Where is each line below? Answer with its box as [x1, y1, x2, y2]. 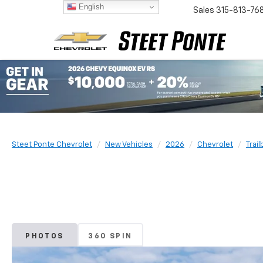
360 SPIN [88, 232, 133, 240]
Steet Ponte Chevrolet [12, 141, 92, 149]
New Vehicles [105, 141, 153, 149]
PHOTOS [25, 232, 64, 240]
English [76, 2, 104, 11]
